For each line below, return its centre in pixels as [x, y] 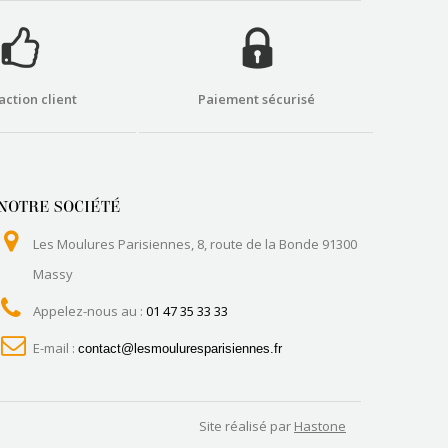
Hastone [320, 425]
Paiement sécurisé [256, 98]
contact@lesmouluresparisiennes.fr [179, 348]
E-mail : [55, 347]
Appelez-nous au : [89, 310]
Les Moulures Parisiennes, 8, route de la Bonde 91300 [194, 243]
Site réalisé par [246, 425]
